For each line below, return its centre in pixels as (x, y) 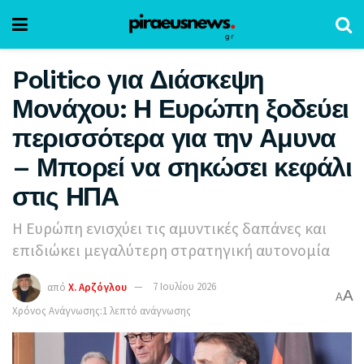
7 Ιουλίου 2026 (184, 287)
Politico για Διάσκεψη (139, 80)
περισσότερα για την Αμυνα (174, 138)
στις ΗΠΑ (65, 197)
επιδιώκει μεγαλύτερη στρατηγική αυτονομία (171, 250)
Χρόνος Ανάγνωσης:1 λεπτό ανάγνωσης (102, 310)
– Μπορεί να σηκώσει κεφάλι (182, 167)
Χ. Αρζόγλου (97, 287)
